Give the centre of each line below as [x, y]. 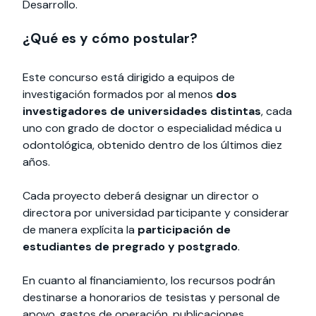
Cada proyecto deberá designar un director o [141, 195]
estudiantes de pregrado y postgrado [130, 246]
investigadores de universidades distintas [142, 111]
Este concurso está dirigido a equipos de [129, 77]
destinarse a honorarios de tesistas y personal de [151, 297]
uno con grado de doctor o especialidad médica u [152, 128]
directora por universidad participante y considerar [156, 212]
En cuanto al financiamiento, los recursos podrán [149, 280]
